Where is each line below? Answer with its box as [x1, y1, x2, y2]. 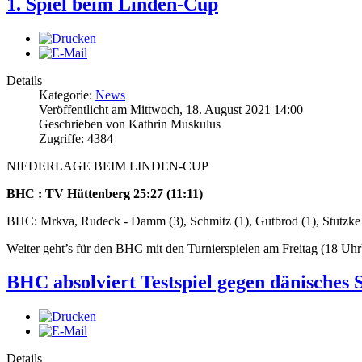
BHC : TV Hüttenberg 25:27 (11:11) [6, 186, 203, 200]
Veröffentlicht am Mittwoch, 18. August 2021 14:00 [39, 102, 303, 116]
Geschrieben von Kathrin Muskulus [39, 116, 221, 131]
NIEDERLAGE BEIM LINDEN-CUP [6, 158, 208, 173]
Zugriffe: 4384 [39, 131, 113, 145]
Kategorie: [39, 87, 95, 102]
